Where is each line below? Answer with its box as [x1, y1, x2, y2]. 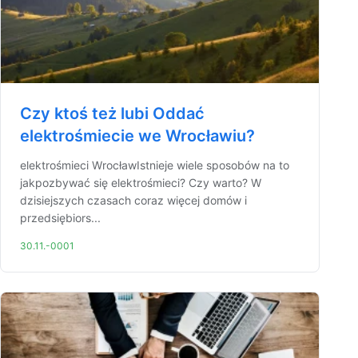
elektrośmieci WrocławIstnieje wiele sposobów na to [20, 158, 289, 172]
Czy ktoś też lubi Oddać [20, 104, 205, 123]
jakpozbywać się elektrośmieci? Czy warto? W [20, 176, 261, 189]
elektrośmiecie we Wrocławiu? [20, 126, 255, 145]
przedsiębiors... [20, 211, 101, 225]
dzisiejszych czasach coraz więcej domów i [20, 193, 247, 207]
